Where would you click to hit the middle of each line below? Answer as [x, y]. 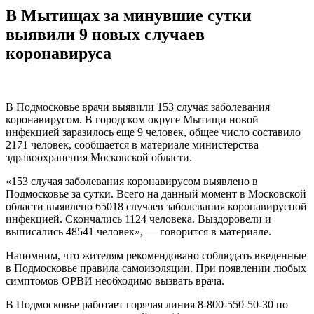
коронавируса [59, 53]
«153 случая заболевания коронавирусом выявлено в [132, 181]
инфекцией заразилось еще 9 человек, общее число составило [153, 132]
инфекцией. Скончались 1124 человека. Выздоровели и [138, 219]
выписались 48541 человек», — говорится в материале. [138, 231]
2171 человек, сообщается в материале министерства [132, 144]
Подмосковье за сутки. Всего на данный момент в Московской [156, 193]
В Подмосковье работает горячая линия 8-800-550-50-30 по [147, 304]
